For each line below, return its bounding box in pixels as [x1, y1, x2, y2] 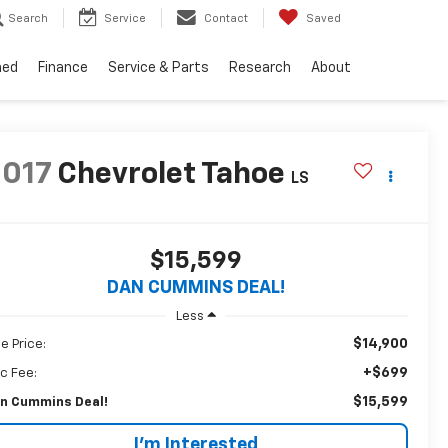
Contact [204, 13, 248, 25]
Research [229, 61, 291, 76]
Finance [38, 61, 88, 76]
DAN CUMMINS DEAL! [106, 279, 285, 298]
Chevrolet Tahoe [57, 160, 286, 191]
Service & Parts [108, 61, 209, 76]
